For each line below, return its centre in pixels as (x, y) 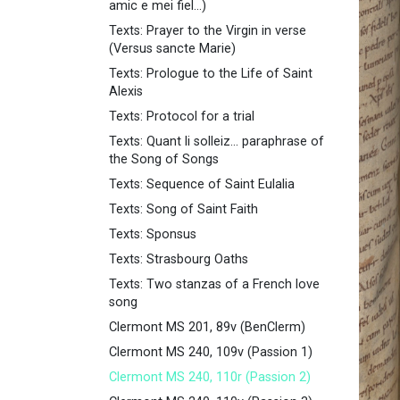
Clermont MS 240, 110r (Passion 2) (210, 378)
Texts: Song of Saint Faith (183, 210)
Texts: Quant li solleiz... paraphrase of (217, 142)
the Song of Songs (164, 160)
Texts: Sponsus (153, 235)
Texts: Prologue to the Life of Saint (211, 74)
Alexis (126, 92)
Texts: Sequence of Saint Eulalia (202, 185)
